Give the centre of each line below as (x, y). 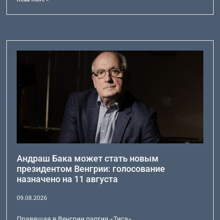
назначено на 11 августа (68, 179)
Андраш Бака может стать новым (88, 159)
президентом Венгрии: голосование (91, 169)
